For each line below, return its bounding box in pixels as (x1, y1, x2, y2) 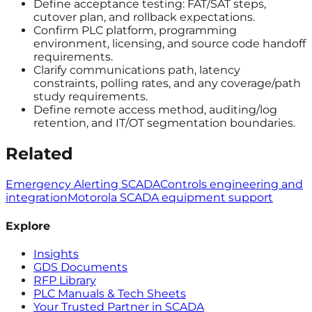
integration (6, 191, 68, 205)
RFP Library (33, 273, 96, 287)
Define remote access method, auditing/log (33, 103, 277, 117)
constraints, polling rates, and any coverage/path (33, 77, 301, 91)
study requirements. (33, 90, 148, 104)
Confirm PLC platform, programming (33, 24, 237, 38)
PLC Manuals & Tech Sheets (33, 286, 186, 300)
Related (6, 143, 73, 164)
